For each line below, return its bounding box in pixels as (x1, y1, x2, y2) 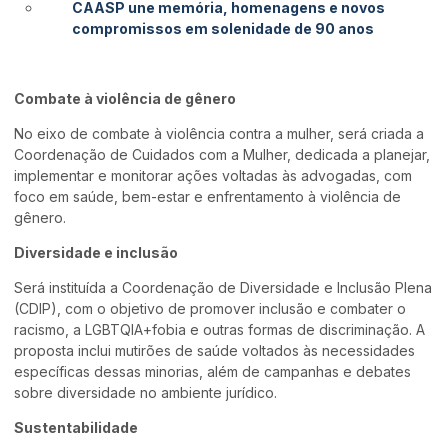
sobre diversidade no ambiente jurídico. (14, 383, 278, 401)
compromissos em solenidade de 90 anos (72, 19, 375, 37)
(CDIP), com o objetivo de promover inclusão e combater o (14, 299, 407, 317)
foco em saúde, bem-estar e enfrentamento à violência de (14, 187, 402, 205)
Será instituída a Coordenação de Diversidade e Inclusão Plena (14, 278, 433, 296)
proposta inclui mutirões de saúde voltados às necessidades (14, 341, 416, 359)
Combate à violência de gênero (14, 89, 237, 107)
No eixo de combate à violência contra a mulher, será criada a (14, 124, 425, 142)
